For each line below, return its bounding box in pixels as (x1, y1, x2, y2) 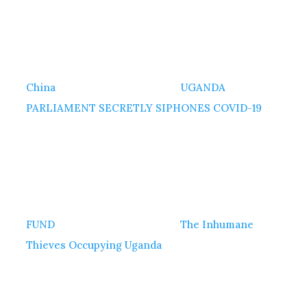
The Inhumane (180, 217, 254, 231)
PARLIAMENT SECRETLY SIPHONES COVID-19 (26, 101, 262, 114)
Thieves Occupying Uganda (26, 238, 162, 251)
